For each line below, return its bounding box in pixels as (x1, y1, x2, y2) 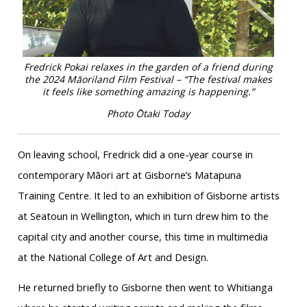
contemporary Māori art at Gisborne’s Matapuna (17, 168, 241, 182)
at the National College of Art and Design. (17, 250, 208, 265)
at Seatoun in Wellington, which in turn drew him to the (17, 209, 269, 223)
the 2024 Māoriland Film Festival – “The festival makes (25, 73, 272, 86)
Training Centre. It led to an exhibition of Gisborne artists (17, 188, 280, 203)
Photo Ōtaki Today (107, 107, 190, 121)
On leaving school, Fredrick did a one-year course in (17, 147, 253, 162)
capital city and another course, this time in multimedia (17, 230, 268, 244)
